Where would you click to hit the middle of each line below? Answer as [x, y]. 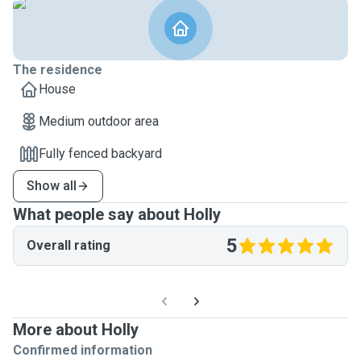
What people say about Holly [117, 214]
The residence [58, 70]
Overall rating [68, 245]
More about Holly [76, 330]
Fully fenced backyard [100, 154]
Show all [52, 186]
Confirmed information [83, 350]
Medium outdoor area [99, 121]
